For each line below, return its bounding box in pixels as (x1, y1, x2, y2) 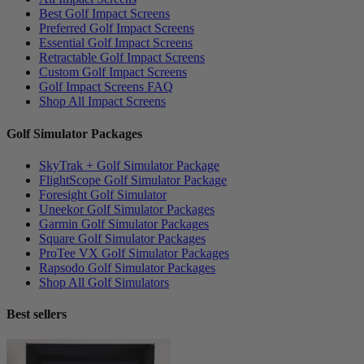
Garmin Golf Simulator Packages (39, 216, 209, 231)
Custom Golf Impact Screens (39, 65, 187, 80)
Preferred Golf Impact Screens (39, 21, 194, 36)
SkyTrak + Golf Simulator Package (39, 158, 219, 172)
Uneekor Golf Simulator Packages (39, 201, 214, 216)
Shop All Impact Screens (39, 94, 166, 109)
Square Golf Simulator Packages (39, 231, 206, 245)
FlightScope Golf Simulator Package (39, 172, 227, 187)
